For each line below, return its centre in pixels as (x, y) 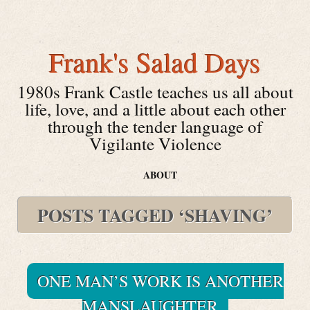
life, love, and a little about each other (155, 109)
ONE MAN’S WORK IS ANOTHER (160, 281)
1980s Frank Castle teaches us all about (155, 92)
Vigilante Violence (155, 144)
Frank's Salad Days (155, 62)
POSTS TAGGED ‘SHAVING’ (155, 215)
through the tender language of (155, 126)
